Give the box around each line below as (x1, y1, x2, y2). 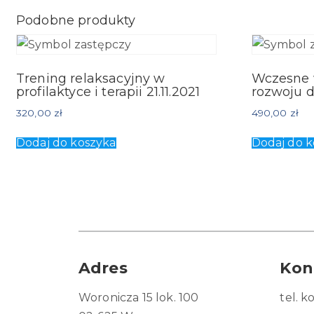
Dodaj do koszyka (16, 136, 116, 150)
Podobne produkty (16, 13, 136, 29)
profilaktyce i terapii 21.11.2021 (16, 84, 200, 100)
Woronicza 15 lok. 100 (78, 291, 199, 305)
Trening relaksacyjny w (16, 71, 165, 87)
